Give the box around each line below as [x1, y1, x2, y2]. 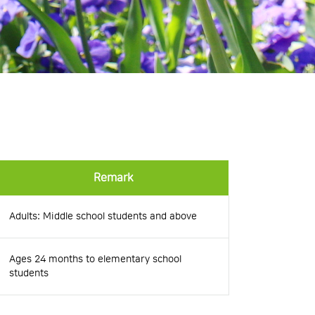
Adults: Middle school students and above [9, 211, 197, 222]
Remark [93, 172, 134, 184]
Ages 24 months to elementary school [9, 254, 181, 265]
